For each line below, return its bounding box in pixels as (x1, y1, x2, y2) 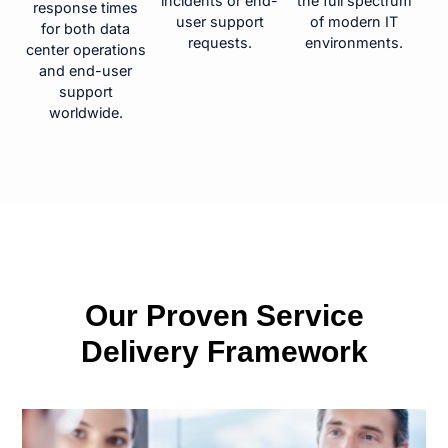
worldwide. (48, 104, 123, 122)
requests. (187, 34, 252, 52)
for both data (41, 20, 131, 38)
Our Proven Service (84, 297, 364, 332)
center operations (25, 41, 146, 59)
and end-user (39, 62, 133, 80)
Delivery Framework (80, 333, 368, 368)
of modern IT (310, 13, 399, 31)
